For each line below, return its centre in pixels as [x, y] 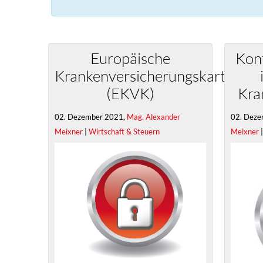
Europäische [130, 58]
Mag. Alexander [154, 117]
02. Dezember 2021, [91, 117]
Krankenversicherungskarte [144, 76]
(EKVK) [130, 93]
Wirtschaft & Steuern [124, 131]
